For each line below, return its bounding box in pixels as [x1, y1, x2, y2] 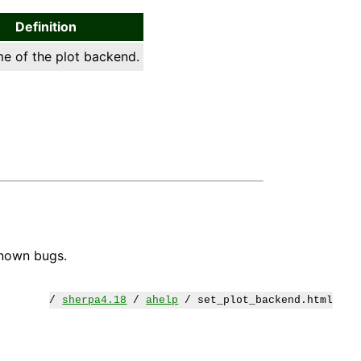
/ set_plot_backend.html [178, 293, 334, 306]
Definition [15, 18, 77, 35]
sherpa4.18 [62, 293, 127, 306]
